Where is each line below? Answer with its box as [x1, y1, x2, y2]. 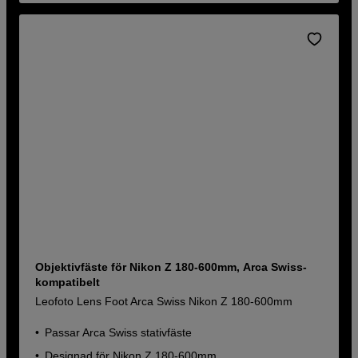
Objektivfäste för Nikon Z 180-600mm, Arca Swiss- [35, 260, 308, 273]
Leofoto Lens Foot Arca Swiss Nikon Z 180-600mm [35, 294, 293, 308]
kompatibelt [35, 275, 101, 288]
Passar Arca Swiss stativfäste [45, 325, 193, 339]
